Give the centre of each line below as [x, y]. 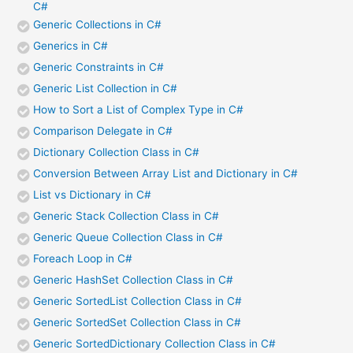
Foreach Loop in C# [83, 258]
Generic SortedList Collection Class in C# [138, 301]
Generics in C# [71, 45]
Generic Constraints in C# [99, 67]
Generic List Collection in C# [106, 88]
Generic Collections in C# [98, 24]
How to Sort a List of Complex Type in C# [139, 109]
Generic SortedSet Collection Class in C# [137, 322]
